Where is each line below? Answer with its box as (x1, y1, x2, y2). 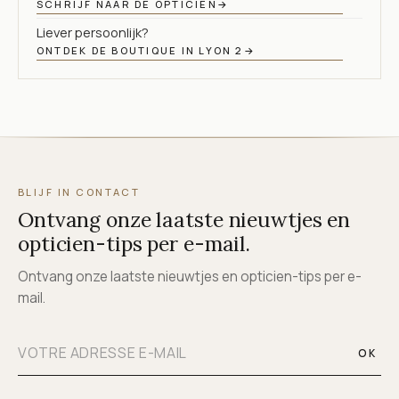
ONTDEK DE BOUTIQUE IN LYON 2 (37, 43, 244, 57)
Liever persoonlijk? (37, 22, 149, 41)
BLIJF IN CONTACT (18, 185, 141, 199)
